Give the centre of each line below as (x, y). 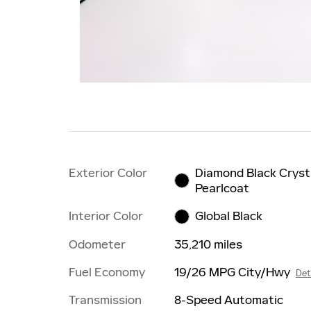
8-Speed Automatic (228, 300)
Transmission (105, 300)
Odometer (97, 245)
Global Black (229, 216)
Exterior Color (108, 173)
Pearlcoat (222, 188)
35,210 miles (208, 245)
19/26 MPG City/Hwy (232, 272)
